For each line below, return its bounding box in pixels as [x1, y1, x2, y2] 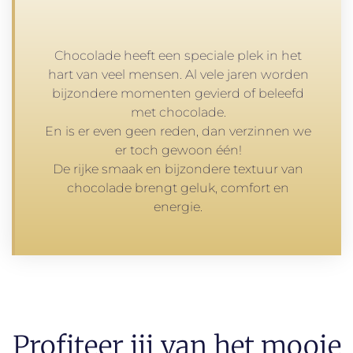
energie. [154, 199, 203, 214]
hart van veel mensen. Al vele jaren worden [47, 66, 309, 82]
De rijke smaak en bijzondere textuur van [53, 161, 303, 176]
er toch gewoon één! [114, 142, 242, 158]
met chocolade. [130, 104, 226, 120]
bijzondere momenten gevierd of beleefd [52, 85, 304, 101]
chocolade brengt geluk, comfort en [67, 180, 289, 195]
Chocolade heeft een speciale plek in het [54, 47, 302, 63]
